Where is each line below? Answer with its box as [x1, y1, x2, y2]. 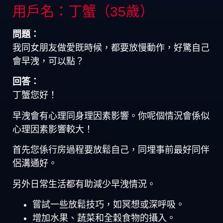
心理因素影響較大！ [12, 124, 93, 134]
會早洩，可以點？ [12, 56, 84, 66]
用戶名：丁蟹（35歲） [12, 4, 154, 19]
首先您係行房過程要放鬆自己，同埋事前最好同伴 [12, 145, 210, 155]
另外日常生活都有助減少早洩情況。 [12, 179, 156, 189]
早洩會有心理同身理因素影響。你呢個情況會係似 [12, 111, 210, 121]
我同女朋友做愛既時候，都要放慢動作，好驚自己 [12, 43, 210, 53]
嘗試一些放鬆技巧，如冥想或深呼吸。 [32, 199, 185, 210]
